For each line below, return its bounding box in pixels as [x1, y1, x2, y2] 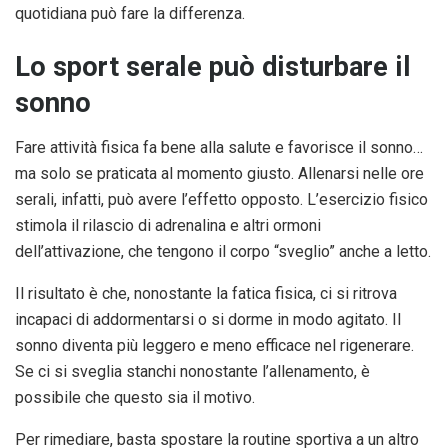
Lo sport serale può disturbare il [15, 51, 411, 84]
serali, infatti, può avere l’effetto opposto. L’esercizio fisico [15, 190, 428, 210]
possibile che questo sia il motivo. [15, 388, 255, 408]
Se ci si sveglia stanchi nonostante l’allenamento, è [15, 362, 370, 382]
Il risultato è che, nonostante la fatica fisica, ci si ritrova [15, 284, 397, 304]
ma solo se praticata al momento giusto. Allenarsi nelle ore [15, 164, 424, 184]
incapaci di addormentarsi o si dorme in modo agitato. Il [15, 310, 401, 330]
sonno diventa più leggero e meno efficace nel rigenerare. [15, 336, 414, 356]
